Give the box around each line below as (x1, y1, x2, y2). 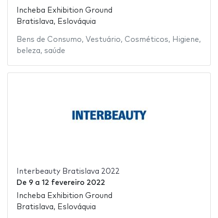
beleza (16, 47, 40, 55)
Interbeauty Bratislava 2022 (16, 168, 120, 176)
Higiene (172, 36, 199, 44)
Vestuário (85, 36, 121, 44)
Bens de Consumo (16, 36, 82, 44)
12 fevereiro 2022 (41, 179, 105, 187)
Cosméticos (124, 36, 168, 44)
